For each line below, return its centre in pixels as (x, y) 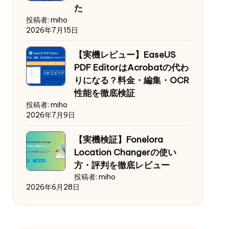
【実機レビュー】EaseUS (124, 55)
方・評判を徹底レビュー (122, 165)
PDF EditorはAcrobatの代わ (131, 68)
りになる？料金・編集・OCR (131, 81)
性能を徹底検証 (104, 93)
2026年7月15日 (52, 30)
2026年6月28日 (53, 187)
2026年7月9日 (50, 115)
